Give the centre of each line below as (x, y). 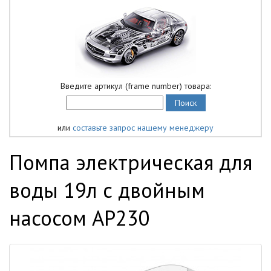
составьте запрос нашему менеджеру (143, 128)
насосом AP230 (80, 218)
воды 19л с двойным (107, 190)
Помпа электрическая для (131, 162)
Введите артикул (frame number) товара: (135, 86)
